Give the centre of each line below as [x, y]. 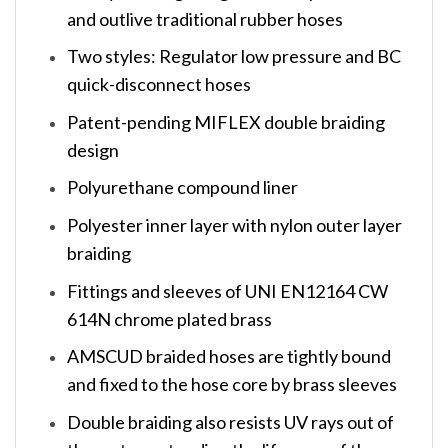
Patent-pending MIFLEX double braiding [225, 121]
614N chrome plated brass [169, 318]
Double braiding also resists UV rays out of [230, 421]
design [92, 149]
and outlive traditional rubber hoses [204, 18]
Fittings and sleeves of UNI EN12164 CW [227, 290]
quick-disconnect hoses [158, 84]
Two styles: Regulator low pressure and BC [233, 56]
